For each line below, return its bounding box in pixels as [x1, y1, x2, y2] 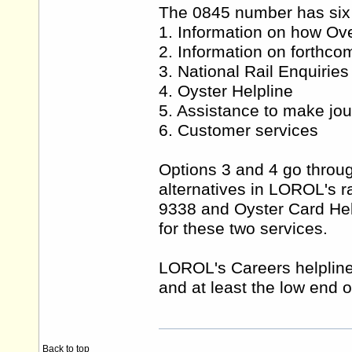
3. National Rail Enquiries [159, 62, 349, 82]
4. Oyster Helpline [159, 82, 293, 101]
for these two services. [159, 219, 328, 239]
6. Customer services [159, 121, 318, 141]
